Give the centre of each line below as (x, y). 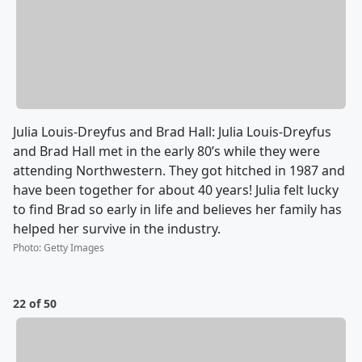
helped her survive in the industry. (117, 229)
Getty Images (74, 248)
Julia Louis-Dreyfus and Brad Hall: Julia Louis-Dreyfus (172, 132)
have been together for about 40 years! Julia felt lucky (176, 190)
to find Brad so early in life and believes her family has (177, 210)
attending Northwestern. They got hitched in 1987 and (179, 171)
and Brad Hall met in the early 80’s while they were (166, 152)
